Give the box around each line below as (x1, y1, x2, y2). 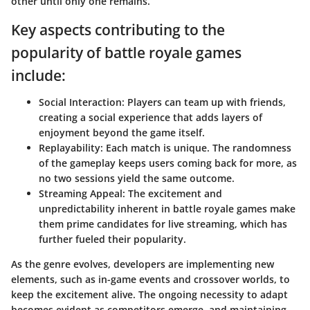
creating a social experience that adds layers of (39, 110, 262, 124)
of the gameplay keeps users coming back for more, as (39, 156, 297, 170)
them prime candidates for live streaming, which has (39, 217, 287, 230)
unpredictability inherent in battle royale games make (39, 201, 295, 215)
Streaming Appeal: (39, 186, 125, 200)
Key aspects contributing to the (11, 20, 225, 39)
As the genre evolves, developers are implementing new (11, 257, 274, 271)
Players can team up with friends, (125, 95, 286, 109)
